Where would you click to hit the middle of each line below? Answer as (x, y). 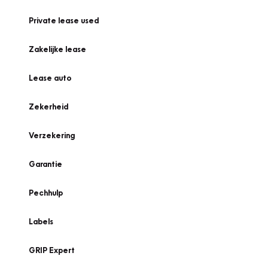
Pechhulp (46, 193)
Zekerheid (48, 106)
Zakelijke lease (57, 49)
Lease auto (50, 78)
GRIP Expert (52, 250)
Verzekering (52, 135)
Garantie (45, 164)
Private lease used (64, 20)
